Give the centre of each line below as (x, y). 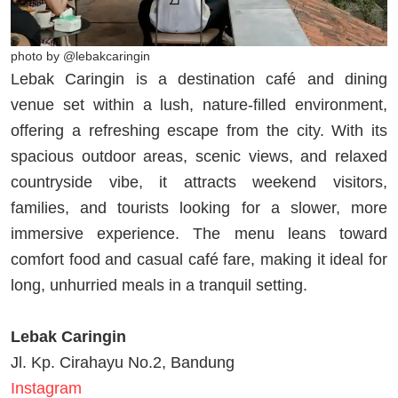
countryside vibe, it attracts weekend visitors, (199, 182)
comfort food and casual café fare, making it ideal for (199, 259)
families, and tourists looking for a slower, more (199, 207)
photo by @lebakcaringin (80, 56)
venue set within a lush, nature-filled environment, (199, 104)
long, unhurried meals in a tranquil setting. (159, 285)
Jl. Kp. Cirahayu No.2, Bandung (123, 362)
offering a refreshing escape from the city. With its (199, 130)
